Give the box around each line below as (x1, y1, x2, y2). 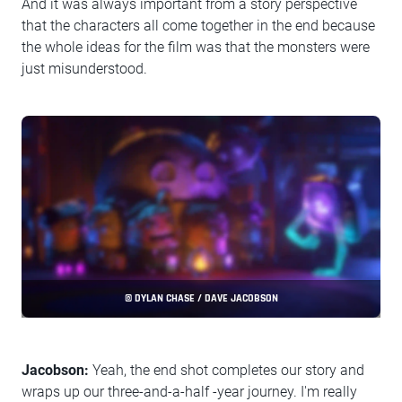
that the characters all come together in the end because (22, 17, 375, 35)
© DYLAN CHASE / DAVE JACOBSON (124, 292, 278, 306)
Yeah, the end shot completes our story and (89, 362, 364, 380)
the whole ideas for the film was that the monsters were (22, 39, 370, 57)
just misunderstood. (22, 60, 147, 78)
